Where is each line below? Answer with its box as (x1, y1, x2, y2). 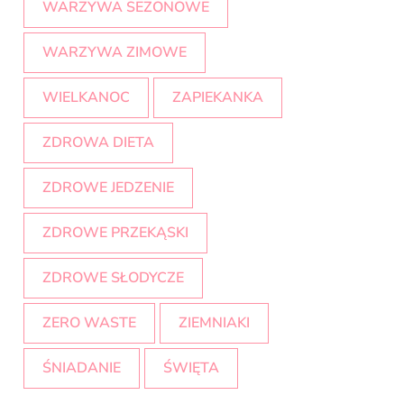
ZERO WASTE (42, 313, 136, 334)
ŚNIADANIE (42, 358, 121, 379)
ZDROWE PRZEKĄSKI (42, 223, 188, 243)
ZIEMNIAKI (179, 313, 250, 334)
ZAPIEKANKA (172, 87, 263, 108)
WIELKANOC (42, 87, 130, 108)
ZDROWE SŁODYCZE (42, 268, 184, 289)
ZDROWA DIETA (42, 133, 154, 153)
